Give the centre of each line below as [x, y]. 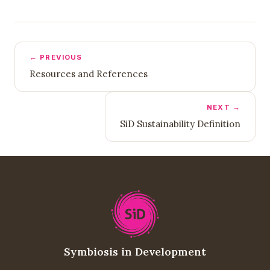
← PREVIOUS [56, 57]
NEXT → [224, 107]
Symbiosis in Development [135, 251]
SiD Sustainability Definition [180, 124]
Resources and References [89, 74]
